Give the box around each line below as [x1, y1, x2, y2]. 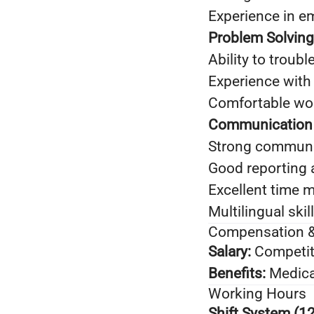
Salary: [208, 243, 251, 260]
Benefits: [208, 265, 266, 282]
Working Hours [208, 285, 306, 302]
